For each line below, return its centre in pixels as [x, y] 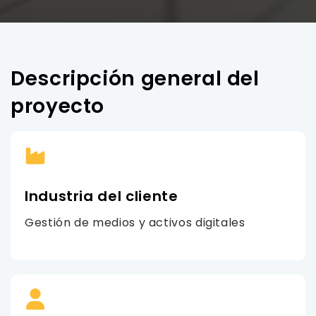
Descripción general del [135, 79]
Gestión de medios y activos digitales [135, 223]
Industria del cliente [102, 196]
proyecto [58, 106]
